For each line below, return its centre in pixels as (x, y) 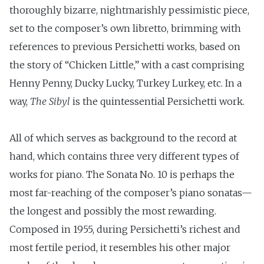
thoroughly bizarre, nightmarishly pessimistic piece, (129, 10)
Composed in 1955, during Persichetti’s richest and (125, 230)
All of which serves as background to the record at (123, 138)
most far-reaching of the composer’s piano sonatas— (131, 193)
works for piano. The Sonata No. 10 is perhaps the (122, 175)
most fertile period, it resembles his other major (120, 248)
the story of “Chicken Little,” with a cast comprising (127, 65)
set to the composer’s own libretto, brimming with (125, 29)
